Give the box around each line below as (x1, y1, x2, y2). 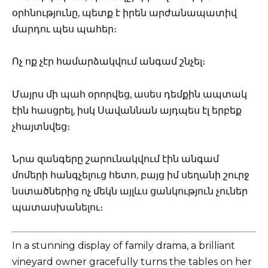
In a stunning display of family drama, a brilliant (12, 240, 235, 252)
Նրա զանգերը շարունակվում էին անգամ (12, 153, 219, 165)
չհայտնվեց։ (12, 120, 70, 132)
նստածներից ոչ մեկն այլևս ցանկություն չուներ (12, 185, 248, 197)
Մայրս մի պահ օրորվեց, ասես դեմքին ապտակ (12, 88, 247, 100)
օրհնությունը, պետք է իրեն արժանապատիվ (12, 7, 237, 19)
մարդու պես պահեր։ (12, 23, 117, 35)
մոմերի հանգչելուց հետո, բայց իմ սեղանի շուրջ (12, 169, 249, 181)
